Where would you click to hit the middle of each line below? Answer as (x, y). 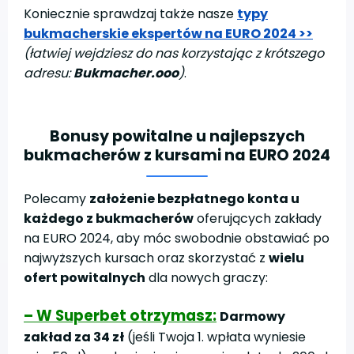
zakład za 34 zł (74, 337)
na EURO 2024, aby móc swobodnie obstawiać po (177, 239)
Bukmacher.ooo (126, 73)
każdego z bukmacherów (109, 219)
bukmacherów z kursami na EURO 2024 (177, 156)
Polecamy (56, 199)
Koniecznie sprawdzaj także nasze (130, 13)
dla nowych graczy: (207, 278)
